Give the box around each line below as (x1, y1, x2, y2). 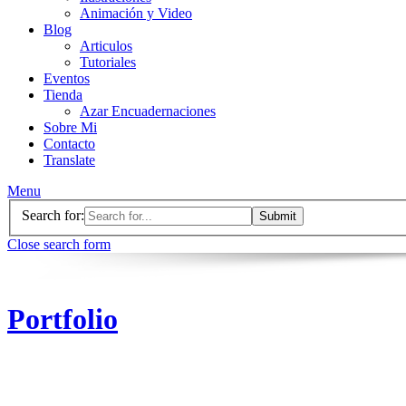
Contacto (43, 136, 95, 151)
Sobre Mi (43, 120, 97, 135)
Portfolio (7, 303, 118, 336)
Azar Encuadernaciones (80, 103, 216, 119)
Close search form (7, 236, 111, 252)
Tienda (43, 87, 82, 102)
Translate (43, 152, 95, 168)
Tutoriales (80, 54, 136, 70)
